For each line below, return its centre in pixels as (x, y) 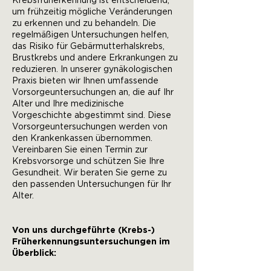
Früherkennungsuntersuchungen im (91, 242)
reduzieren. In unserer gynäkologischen (92, 70)
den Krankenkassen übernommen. (82, 139)
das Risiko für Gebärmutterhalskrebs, (88, 47)
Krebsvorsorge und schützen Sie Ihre (88, 162)
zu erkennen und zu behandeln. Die (84, 24)
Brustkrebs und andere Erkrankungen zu (95, 58)
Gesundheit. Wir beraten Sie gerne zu (90, 173)
